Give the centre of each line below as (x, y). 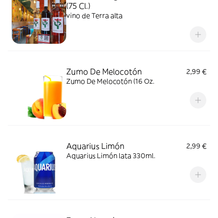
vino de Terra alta (94, 16)
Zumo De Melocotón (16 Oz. (110, 81)
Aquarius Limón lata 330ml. (111, 156)
